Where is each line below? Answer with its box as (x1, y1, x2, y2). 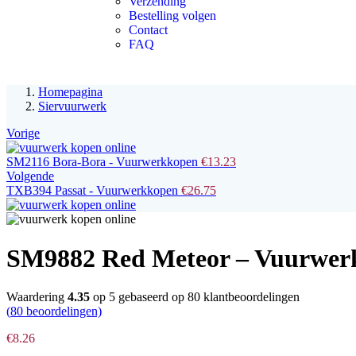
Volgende (6, 169, 54, 184)
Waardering (6, 290, 68, 304)
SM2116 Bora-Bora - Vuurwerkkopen (6, 155, 198, 169)
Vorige (6, 126, 40, 141)
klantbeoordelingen (200, 290, 300, 304)
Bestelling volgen (129, 9, 216, 23)
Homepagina (38, 85, 103, 99)
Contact (129, 23, 168, 37)
